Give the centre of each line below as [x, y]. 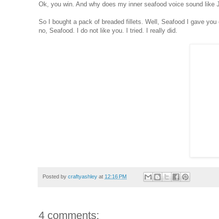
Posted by [55, 176]
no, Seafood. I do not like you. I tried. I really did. [108, 30]
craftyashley [83, 176]
